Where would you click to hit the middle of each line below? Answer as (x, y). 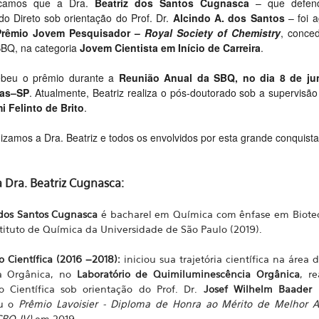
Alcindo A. (200, 18)
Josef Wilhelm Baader (258, 289)
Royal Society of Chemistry (212, 33)
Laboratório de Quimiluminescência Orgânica (188, 274)
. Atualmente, (61, 93)
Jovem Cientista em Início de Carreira (170, 48)
